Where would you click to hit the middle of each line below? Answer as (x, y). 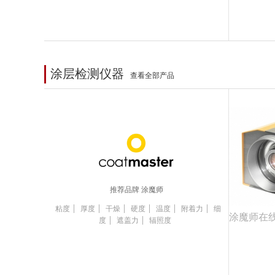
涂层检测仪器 (87, 73)
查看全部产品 (152, 75)
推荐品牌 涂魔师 (136, 189)
